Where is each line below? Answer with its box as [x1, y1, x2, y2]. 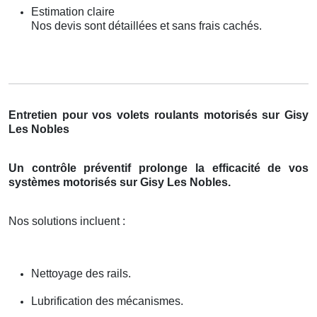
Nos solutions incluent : [8, 214, 125, 227]
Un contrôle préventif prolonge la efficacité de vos [8, 161, 309, 174]
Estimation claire [31, 5, 115, 18]
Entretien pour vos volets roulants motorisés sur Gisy [8, 108, 309, 121]
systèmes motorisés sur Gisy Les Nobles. [8, 175, 231, 188]
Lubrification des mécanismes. [31, 294, 183, 307]
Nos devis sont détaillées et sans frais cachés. [31, 19, 262, 32]
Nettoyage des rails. [31, 267, 131, 279]
